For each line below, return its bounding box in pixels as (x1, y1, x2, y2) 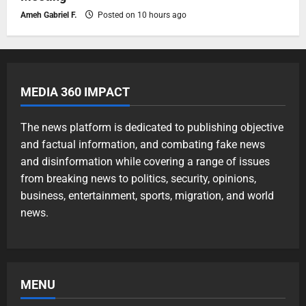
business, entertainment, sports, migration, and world (20, 189, 274, 203)
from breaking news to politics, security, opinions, (20, 172, 256, 186)
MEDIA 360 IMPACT (20, 85, 130, 100)
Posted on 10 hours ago (96, 10, 186, 20)
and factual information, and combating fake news (20, 138, 265, 152)
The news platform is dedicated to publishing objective (20, 121, 283, 135)
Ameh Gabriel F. (20, 10, 76, 20)
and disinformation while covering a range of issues (20, 155, 270, 169)
